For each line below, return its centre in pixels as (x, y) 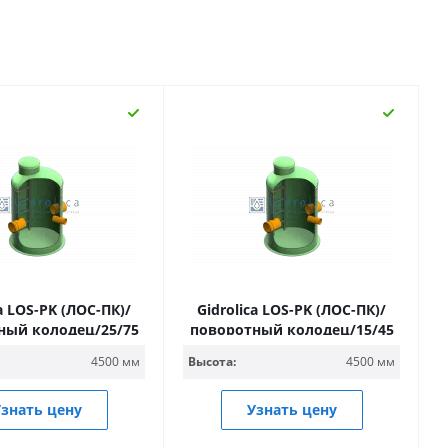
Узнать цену (291, 409)
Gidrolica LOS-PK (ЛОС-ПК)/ (291, 309)
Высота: (212, 361)
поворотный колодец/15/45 (291, 329)
